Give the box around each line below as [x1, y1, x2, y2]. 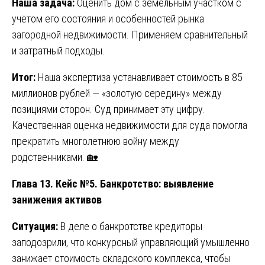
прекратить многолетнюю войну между [12, 134, 179, 147]
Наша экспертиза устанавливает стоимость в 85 [35, 70, 243, 83]
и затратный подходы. [12, 44, 105, 57]
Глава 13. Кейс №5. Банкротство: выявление [12, 177, 214, 190]
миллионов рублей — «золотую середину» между [12, 86, 222, 99]
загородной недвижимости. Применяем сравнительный [12, 28, 248, 41]
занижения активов [12, 193, 102, 206]
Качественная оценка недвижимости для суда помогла [12, 118, 247, 131]
